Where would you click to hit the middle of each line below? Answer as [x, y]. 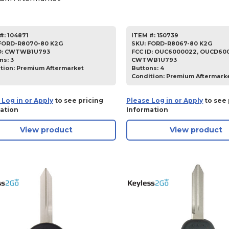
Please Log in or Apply [165, 100]
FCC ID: [143, 51]
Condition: [149, 76]
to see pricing [78, 100]
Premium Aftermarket [50, 68]
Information [147, 109]
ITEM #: [144, 35]
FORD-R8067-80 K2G [180, 43]
